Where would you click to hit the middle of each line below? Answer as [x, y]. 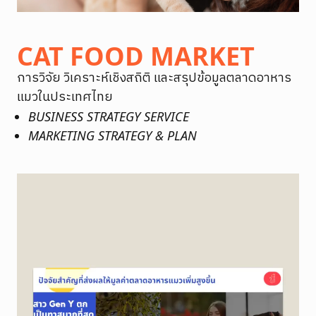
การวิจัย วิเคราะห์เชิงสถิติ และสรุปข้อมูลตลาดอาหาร [154, 78]
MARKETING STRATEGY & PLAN [113, 135]
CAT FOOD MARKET [136, 56]
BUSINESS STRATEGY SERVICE [109, 116]
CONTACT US [162, 24]
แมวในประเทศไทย [65, 97]
